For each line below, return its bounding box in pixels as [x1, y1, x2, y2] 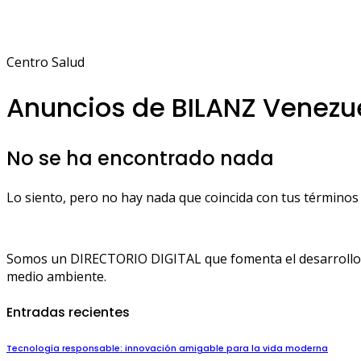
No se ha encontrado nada [6, 145, 274, 172]
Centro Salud [6, 53, 85, 72]
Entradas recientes [6, 303, 130, 322]
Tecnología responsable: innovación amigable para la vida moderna [6, 342, 328, 355]
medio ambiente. [6, 268, 106, 286]
